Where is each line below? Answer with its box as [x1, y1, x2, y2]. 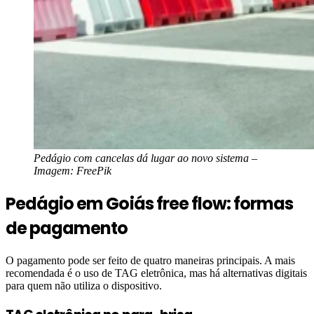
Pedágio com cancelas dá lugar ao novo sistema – [34, 151, 257, 164]
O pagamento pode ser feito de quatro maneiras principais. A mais [6, 254, 295, 266]
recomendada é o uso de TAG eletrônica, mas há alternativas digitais [6, 266, 307, 279]
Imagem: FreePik [34, 164, 111, 177]
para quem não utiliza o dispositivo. [6, 279, 162, 292]
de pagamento [6, 216, 128, 240]
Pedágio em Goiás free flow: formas [6, 191, 294, 215]
